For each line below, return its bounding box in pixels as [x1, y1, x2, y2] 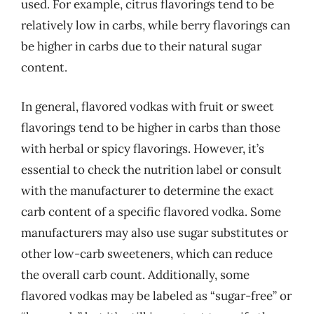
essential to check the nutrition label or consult [21, 161, 282, 177]
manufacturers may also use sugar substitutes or [21, 224, 288, 240]
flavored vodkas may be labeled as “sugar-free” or [21, 287, 292, 303]
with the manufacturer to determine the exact [21, 182, 274, 198]
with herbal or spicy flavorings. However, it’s [21, 140, 264, 156]
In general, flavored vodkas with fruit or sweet [21, 98, 274, 114]
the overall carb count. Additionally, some [21, 266, 250, 282]
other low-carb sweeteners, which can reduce [21, 245, 273, 261]
